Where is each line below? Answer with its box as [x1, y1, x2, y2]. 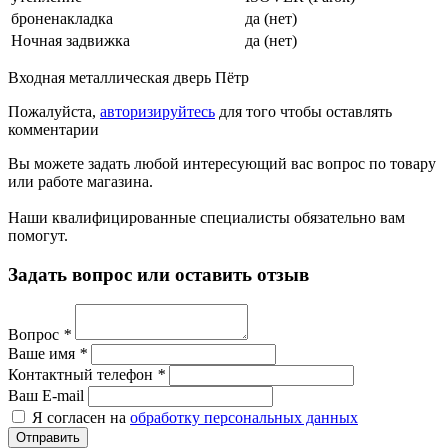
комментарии [8, 120, 99, 138]
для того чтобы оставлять [215, 102, 392, 120]
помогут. [8, 226, 68, 244]
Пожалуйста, [8, 102, 100, 120]
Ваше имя [8, 345, 79, 363]
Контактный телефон [8, 366, 157, 384]
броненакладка [11, 9, 113, 27]
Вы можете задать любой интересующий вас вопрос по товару [8, 154, 436, 172]
